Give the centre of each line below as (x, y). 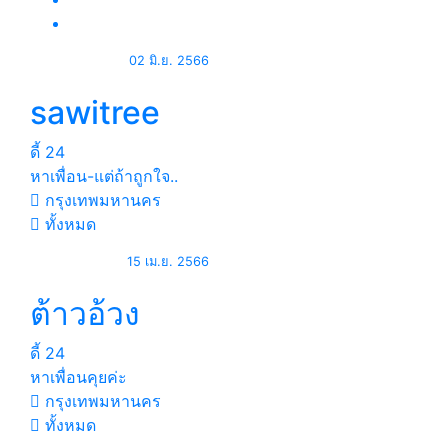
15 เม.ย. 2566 (168, 261)
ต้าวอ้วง (85, 313)
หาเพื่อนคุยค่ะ (78, 377)
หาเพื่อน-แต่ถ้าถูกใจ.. (104, 176)
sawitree (95, 112)
